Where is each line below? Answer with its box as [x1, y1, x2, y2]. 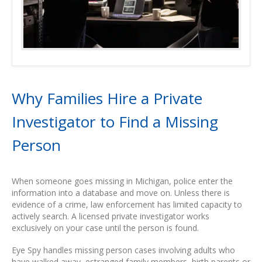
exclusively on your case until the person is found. [12, 222, 199, 233]
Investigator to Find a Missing [12, 111, 218, 132]
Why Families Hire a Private [12, 87, 202, 109]
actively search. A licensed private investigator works [12, 210, 209, 222]
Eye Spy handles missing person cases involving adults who [12, 244, 235, 256]
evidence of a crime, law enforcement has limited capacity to [12, 198, 242, 210]
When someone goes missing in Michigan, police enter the [12, 175, 233, 187]
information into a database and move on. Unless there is [12, 187, 230, 198]
